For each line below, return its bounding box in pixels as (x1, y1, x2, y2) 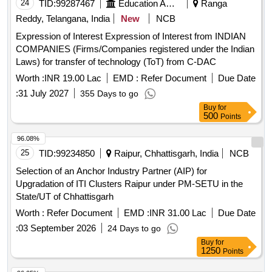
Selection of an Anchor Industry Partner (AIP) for (16, 166, 207, 177)
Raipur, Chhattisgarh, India (112, 148, 219, 159)
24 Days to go (107, 223, 161, 234)
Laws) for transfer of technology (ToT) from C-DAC (16, 56, 216, 67)
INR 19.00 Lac (44, 73, 101, 84)
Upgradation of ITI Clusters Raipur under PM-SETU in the (16, 178, 243, 189)
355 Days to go (80, 89, 138, 99)
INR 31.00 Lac (149, 208, 206, 219)
